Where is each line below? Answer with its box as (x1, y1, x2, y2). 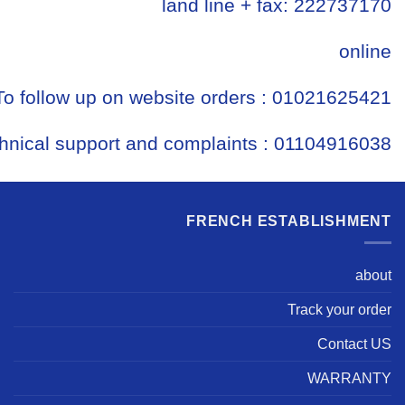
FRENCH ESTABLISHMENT (186, 212, 391, 229)
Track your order (287, 302, 391, 318)
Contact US (317, 336, 391, 353)
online (339, 40, 391, 61)
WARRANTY (307, 371, 391, 387)
